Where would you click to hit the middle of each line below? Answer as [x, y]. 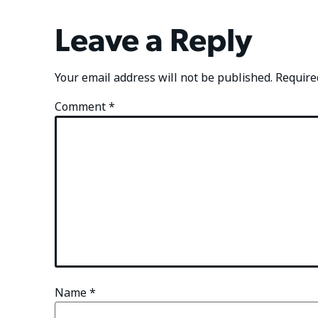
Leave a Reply [154, 38]
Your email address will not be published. [164, 77]
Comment [82, 106]
